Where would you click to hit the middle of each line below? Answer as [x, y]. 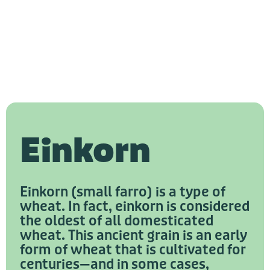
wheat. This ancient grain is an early [133, 236]
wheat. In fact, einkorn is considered [135, 207]
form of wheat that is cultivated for [133, 250]
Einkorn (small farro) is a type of [123, 193]
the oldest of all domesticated [117, 221]
